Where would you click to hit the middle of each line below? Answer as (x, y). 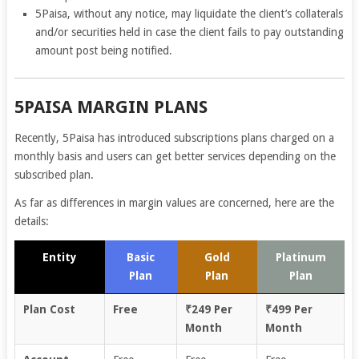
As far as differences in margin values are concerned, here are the (174, 202)
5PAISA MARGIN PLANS (111, 107)
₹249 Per (208, 309)
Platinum (301, 257)
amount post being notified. (104, 50)
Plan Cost (49, 309)
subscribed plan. (54, 174)
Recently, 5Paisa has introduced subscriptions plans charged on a (174, 137)
